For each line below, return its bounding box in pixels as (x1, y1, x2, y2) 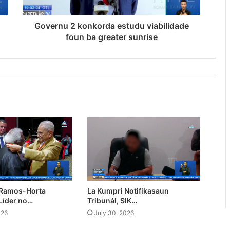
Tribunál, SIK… (87, 196, 137, 205)
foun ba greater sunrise (66, 32, 158, 43)
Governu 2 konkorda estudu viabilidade (34, 21, 189, 31)
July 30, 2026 (93, 209, 134, 217)
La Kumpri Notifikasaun (87, 186, 169, 196)
